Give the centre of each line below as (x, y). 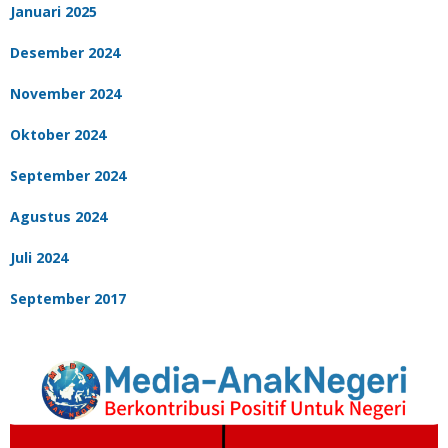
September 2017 (68, 299)
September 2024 (68, 176)
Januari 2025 (53, 12)
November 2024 (65, 94)
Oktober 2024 (58, 135)
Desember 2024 (65, 53)
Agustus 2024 (58, 217)
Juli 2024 (39, 258)
